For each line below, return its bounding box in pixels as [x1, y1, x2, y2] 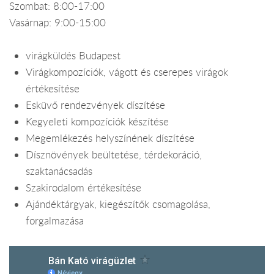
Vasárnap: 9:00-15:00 [9, 15, 106, 29]
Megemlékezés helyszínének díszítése [26, 131, 195, 146]
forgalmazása [26, 214, 84, 228]
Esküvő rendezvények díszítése [26, 98, 166, 113]
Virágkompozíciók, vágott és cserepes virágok [26, 65, 229, 80]
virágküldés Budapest [26, 49, 121, 63]
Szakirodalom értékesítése [26, 181, 142, 195]
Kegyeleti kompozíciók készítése [26, 115, 169, 129]
